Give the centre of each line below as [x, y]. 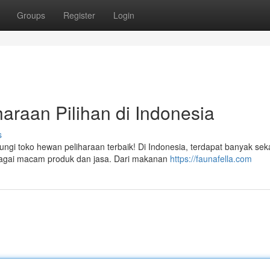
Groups [31, 15]
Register [79, 15]
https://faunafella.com [211, 159]
